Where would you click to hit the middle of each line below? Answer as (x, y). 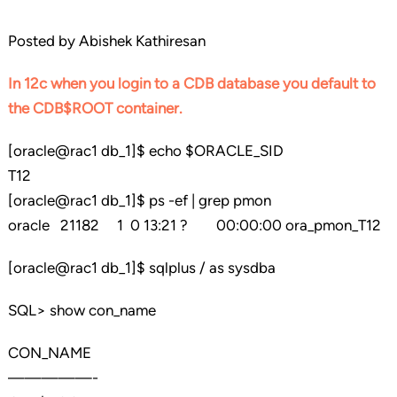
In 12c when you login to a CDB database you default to (191, 84)
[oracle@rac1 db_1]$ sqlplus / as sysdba (141, 268)
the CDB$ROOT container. (98, 109)
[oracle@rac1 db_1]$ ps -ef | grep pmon (139, 201)
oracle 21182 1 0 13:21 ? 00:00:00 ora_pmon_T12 (194, 226)
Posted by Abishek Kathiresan (106, 41)
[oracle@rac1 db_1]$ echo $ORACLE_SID (145, 151)
